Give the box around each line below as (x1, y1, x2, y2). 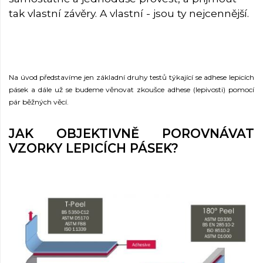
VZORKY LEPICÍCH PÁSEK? (9, 141, 178, 156)
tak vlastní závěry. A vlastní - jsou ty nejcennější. (9, 6, 249, 19)
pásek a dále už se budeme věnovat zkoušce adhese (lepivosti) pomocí (9, 85, 254, 94)
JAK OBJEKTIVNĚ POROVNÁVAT (9, 126, 254, 141)
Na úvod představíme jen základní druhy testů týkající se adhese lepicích (9, 72, 254, 82)
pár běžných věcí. (9, 97, 69, 106)
